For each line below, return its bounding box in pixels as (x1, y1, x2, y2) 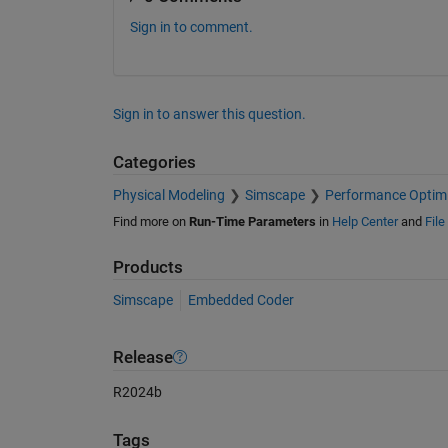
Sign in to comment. (129, 19, 253, 36)
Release (112, 347, 173, 367)
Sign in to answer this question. (112, 106, 306, 123)
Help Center (331, 213, 398, 229)
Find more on (112, 213, 189, 229)
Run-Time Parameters (188, 213, 316, 229)
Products (112, 257, 183, 277)
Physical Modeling (112, 186, 225, 203)
